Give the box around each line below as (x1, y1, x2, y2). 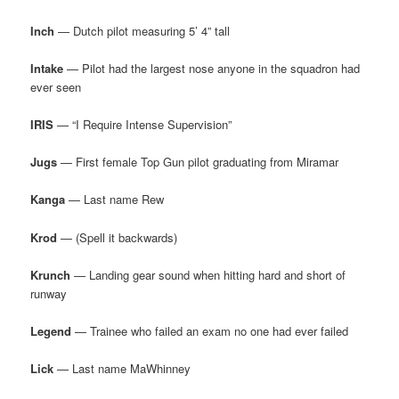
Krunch (30, 265, 71, 283)
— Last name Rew (65, 191, 165, 208)
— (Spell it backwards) (57, 228, 178, 246)
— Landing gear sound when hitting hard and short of (70, 265, 346, 283)
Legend (30, 322, 72, 339)
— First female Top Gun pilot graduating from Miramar (57, 153, 339, 171)
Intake (30, 60, 64, 77)
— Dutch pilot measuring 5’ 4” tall (54, 21, 231, 39)
